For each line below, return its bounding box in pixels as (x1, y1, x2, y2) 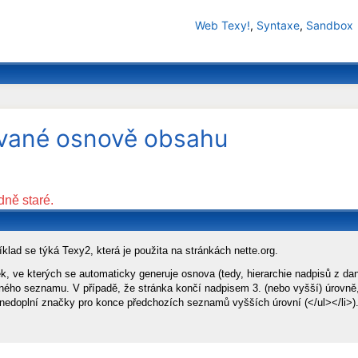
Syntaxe (256, 18, 300, 32)
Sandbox (305, 18, 353, 32)
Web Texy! (194, 18, 250, 32)
